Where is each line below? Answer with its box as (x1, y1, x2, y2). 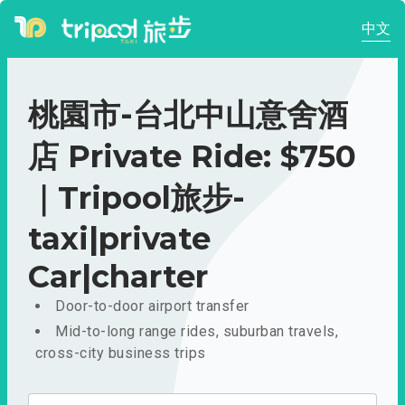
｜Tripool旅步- (28, 179, 245, 217)
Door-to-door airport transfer (55, 297, 250, 315)
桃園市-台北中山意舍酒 (28, 96, 348, 134)
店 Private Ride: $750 (28, 137, 356, 175)
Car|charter (28, 258, 208, 296)
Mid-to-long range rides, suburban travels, (55, 323, 338, 340)
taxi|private (28, 220, 211, 258)
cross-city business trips (35, 344, 206, 362)
